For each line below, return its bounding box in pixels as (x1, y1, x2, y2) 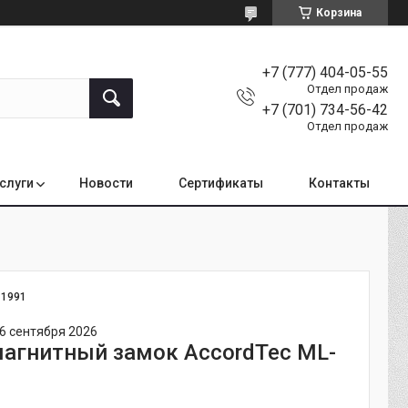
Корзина (316, 6, 362, 19)
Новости (79, 176, 133, 190)
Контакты (309, 176, 370, 190)
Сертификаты (178, 176, 263, 190)
